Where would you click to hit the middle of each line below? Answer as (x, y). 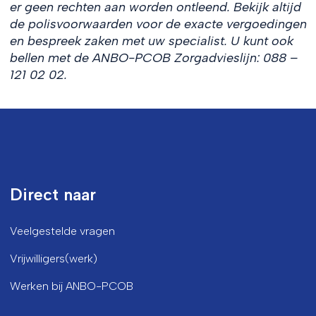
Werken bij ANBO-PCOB (71, 286)
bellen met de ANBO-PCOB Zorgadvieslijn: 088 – (153, 58)
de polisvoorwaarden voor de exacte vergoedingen (158, 24)
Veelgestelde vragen (62, 231)
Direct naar (53, 195)
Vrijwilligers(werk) (53, 259)
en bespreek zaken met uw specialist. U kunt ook (151, 41)
